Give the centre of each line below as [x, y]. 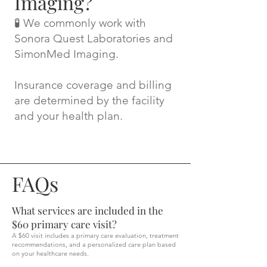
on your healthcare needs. [50, 253]
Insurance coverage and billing [93, 85]
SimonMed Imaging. [66, 54]
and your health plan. [69, 116]
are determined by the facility [89, 100]
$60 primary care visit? [64, 224]
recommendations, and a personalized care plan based [94, 244]
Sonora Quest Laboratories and [94, 38]
